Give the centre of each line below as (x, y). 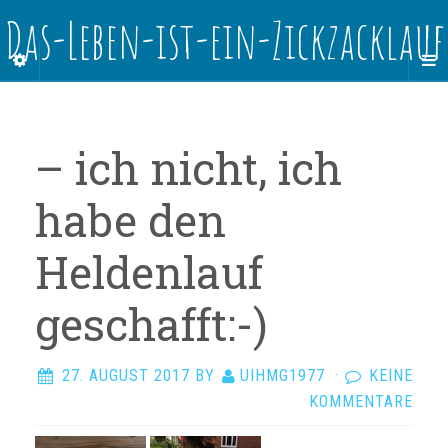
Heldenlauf (149, 272)
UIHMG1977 (282, 375)
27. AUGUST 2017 (126, 375)
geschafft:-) (151, 324)
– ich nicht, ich (188, 168)
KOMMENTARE (361, 401)
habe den (130, 220)
